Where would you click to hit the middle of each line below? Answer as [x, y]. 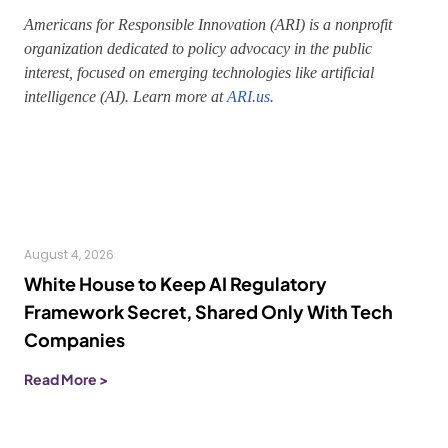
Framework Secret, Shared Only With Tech [208, 311]
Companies [74, 339]
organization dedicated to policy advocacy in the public [198, 48]
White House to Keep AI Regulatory [175, 283]
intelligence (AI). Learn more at [125, 96]
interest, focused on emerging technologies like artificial [199, 72]
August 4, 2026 [69, 254]
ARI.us [248, 96]
